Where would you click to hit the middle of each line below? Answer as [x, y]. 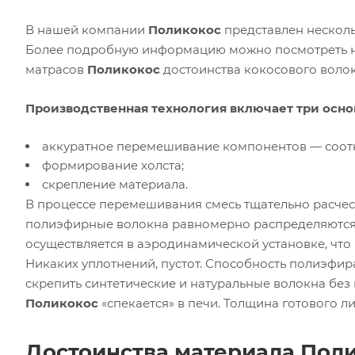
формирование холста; [113, 165]
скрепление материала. [115, 184]
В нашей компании [87, 30]
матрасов [56, 69]
